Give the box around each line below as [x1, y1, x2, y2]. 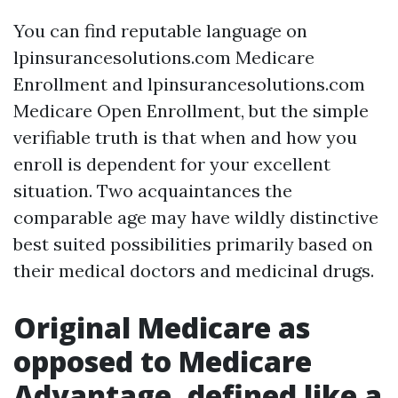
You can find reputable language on [13, 20, 307, 42]
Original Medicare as [13, 308, 310, 346]
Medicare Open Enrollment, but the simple [13, 99, 369, 122]
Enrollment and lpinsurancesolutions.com [13, 73, 365, 95]
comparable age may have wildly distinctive [13, 206, 378, 228]
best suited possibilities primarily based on [13, 233, 373, 255]
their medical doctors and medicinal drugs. [13, 259, 374, 282]
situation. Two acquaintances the [13, 179, 292, 202]
